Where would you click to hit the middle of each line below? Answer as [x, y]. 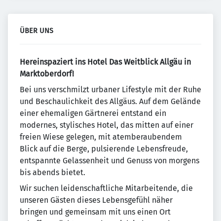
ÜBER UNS [37, 31]
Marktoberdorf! [47, 74]
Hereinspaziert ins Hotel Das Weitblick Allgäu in [105, 62]
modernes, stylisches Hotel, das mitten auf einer [107, 125]
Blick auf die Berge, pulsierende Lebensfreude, [104, 149]
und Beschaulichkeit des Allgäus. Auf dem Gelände [110, 101]
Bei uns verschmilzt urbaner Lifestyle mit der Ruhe [110, 90]
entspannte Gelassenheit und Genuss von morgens [110, 161]
